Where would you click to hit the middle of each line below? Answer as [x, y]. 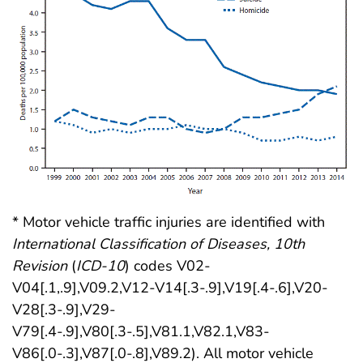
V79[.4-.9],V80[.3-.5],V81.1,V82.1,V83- [141, 332]
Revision [40, 266]
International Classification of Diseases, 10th [158, 244]
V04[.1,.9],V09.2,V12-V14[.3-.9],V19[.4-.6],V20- [170, 288]
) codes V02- [168, 266]
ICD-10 [100, 266]
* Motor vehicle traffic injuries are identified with [169, 222]
